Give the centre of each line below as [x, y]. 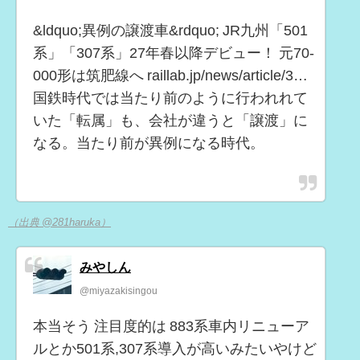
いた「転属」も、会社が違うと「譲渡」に [170, 121]
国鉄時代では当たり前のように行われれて [170, 98]
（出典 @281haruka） [59, 222]
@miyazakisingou [119, 290]
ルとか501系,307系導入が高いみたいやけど [175, 348]
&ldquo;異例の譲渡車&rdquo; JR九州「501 [170, 31]
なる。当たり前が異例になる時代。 [149, 143]
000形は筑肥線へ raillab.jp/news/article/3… [170, 76]
